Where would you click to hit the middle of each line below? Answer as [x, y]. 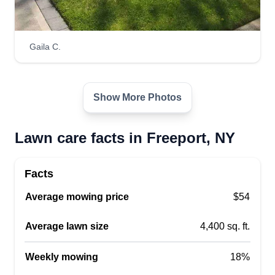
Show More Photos [137, 97]
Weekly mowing [62, 257]
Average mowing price [77, 197]
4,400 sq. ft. [225, 226]
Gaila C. [45, 47]
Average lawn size [67, 226]
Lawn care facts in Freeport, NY [125, 138]
